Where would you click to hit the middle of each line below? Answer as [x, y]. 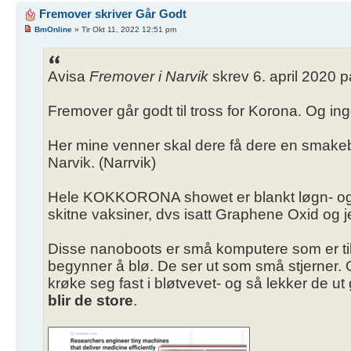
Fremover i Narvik [149, 76]
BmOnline [53, 29]
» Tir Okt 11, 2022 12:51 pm [124, 29]
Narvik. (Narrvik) [102, 162]
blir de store [90, 300]
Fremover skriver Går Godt [113, 14]
